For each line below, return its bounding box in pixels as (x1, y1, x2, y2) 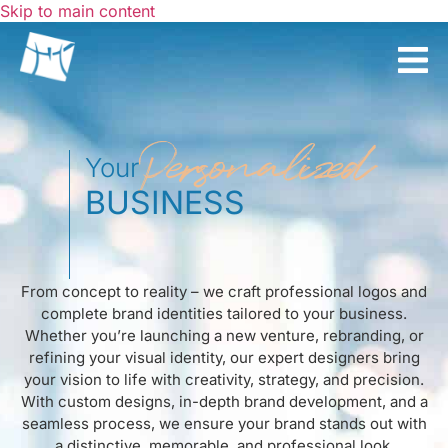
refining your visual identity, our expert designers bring (28, 348, 420, 367)
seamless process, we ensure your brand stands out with (21, 414, 427, 433)
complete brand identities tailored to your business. (41, 304, 407, 323)
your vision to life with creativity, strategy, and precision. (24, 370, 424, 389)
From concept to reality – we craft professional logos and (21, 282, 427, 301)
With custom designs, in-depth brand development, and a (20, 392, 428, 411)
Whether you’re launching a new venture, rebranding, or (24, 326, 424, 345)
